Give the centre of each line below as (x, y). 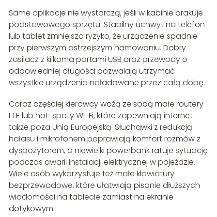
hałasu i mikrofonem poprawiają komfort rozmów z (104, 139)
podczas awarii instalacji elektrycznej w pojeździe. (102, 162)
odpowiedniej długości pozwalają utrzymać (92, 71)
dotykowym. (31, 209)
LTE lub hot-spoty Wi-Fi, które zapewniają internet (101, 116)
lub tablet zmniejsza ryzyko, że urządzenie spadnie (103, 36)
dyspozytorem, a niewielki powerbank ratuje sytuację (108, 151)
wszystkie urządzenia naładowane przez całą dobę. (107, 83)
